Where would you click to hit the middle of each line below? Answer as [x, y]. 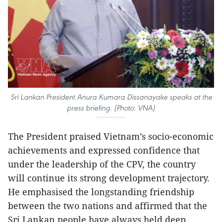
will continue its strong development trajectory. [109, 178]
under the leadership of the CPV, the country [102, 164]
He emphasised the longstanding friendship [101, 192]
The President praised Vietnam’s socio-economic [111, 136]
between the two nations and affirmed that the [108, 205]
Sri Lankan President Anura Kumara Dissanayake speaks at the [111, 97]
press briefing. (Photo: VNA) [111, 108]
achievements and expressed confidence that [104, 150]
